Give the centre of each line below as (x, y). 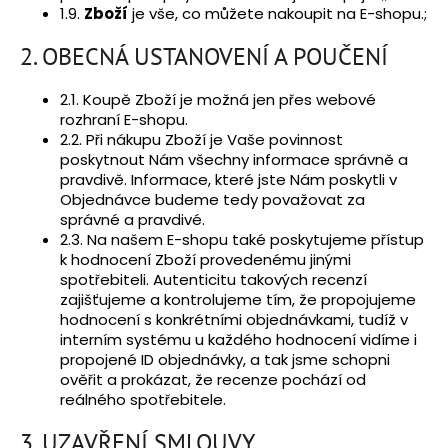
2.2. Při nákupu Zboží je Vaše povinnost (201, 140)
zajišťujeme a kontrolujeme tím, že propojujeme (238, 300)
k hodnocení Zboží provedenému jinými (205, 260)
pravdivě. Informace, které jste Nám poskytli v (228, 180)
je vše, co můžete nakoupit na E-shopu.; (277, 14)
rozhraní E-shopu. (124, 120)
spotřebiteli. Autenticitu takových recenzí (213, 280)
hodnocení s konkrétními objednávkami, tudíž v (234, 320)
